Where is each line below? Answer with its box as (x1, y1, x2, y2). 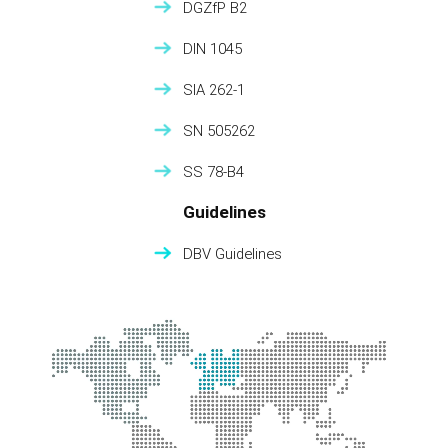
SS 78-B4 (183, 163, 245, 182)
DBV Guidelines (182, 245, 282, 264)
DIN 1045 (183, 40, 243, 59)
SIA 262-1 (183, 81, 246, 100)
